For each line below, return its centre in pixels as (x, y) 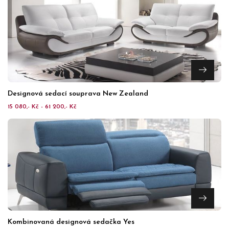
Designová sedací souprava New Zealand (78, 94)
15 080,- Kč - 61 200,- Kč (42, 107)
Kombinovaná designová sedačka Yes (71, 222)
